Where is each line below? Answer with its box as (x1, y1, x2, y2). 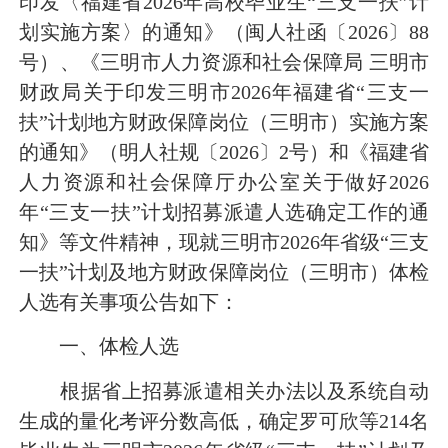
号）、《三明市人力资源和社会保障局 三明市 (19, 51, 429, 74)
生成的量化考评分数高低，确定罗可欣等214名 (19, 409, 429, 432)
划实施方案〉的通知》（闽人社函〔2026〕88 (19, 21, 429, 44)
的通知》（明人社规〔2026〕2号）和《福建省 (19, 141, 429, 164)
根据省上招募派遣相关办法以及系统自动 (19, 379, 429, 402)
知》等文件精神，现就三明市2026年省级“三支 (19, 231, 429, 254)
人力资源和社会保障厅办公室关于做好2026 (19, 171, 429, 194)
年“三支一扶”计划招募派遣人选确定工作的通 (19, 201, 429, 224)
